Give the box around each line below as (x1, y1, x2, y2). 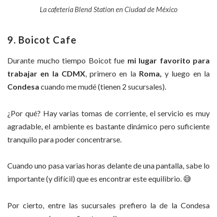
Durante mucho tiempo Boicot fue (7, 56, 127, 65)
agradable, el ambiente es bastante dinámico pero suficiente (7, 121, 210, 131)
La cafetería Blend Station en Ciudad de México (40, 5, 177, 14)
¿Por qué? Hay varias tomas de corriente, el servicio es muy (7, 108, 210, 118)
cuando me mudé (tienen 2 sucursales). (39, 82, 166, 92)
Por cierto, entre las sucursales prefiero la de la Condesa (7, 200, 210, 210)
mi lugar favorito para (127, 56, 210, 65)
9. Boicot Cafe (7, 34, 77, 46)
